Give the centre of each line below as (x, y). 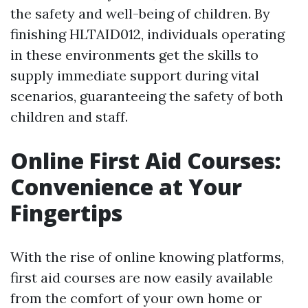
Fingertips (66, 213)
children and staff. (69, 117)
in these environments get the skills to (134, 55)
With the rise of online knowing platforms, (147, 257)
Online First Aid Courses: (146, 161)
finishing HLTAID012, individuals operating (147, 34)
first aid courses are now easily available (142, 278)
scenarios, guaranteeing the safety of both (147, 96)
